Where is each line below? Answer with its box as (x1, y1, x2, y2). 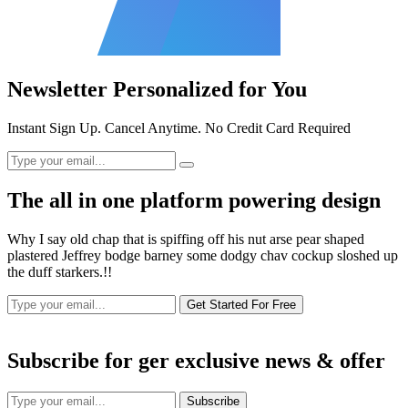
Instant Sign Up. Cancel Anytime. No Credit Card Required (7, 120, 351, 137)
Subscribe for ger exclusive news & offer (7, 348, 385, 372)
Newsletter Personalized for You (7, 77, 307, 102)
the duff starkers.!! (7, 264, 112, 280)
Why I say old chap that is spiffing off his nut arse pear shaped (7, 231, 364, 248)
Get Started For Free (187, 298, 296, 312)
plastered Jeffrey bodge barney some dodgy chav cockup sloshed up (7, 248, 398, 264)
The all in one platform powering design (7, 189, 381, 213)
